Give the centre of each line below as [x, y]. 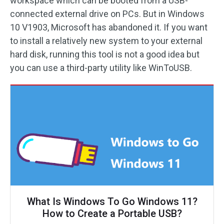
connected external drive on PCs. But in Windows [107, 14]
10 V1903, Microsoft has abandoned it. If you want [109, 27]
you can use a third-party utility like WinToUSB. [101, 68]
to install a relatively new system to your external [106, 41]
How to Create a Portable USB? [112, 213]
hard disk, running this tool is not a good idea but [105, 54]
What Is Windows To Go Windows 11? [112, 201]
